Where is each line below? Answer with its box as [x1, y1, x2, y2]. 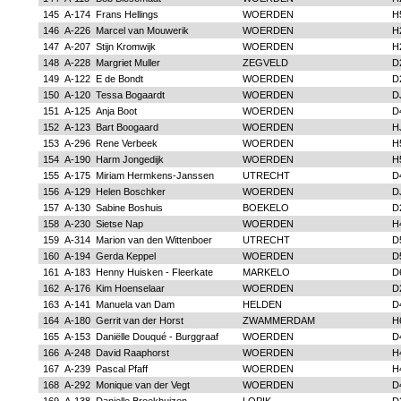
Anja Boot [95, 106, 137, 116]
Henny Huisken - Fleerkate [95, 267, 213, 277]
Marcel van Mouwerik [95, 25, 189, 36]
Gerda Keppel [95, 251, 156, 261]
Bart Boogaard [95, 122, 158, 132]
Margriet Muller [95, 57, 160, 68]
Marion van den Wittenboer [95, 235, 212, 245]
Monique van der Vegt [95, 380, 190, 390]
